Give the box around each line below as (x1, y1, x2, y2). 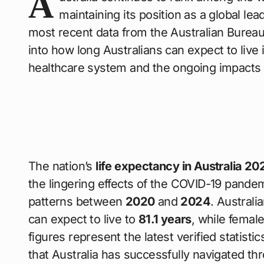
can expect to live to (28, 212, 138, 226)
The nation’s (28, 159, 96, 173)
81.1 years (138, 212, 192, 226)
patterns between (28, 194, 126, 209)
